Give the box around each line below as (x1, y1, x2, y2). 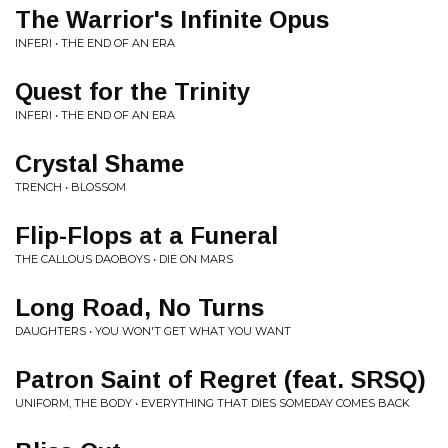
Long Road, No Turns (15, 293, 264, 321)
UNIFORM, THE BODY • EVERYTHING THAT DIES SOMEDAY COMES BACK (15, 395, 410, 410)
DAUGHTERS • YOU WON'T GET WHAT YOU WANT (15, 323, 291, 338)
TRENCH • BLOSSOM (15, 179, 126, 194)
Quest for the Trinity (15, 77, 250, 105)
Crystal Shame (15, 149, 184, 177)
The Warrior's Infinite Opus (15, 5, 329, 33)
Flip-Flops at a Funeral (15, 221, 278, 249)
